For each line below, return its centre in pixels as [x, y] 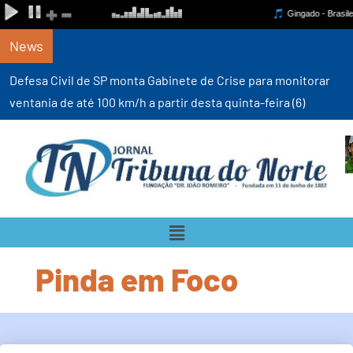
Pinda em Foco [137, 279]
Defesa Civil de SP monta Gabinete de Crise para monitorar [170, 80]
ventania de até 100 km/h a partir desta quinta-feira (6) [157, 102]
